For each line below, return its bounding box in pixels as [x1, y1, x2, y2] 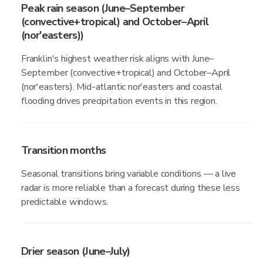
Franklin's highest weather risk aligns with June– [21, 52, 214, 65]
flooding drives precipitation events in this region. [21, 95, 217, 107]
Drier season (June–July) [21, 244, 130, 258]
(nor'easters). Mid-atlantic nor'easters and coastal [21, 80, 222, 93]
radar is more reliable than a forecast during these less [21, 181, 240, 194]
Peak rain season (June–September [21, 1, 184, 15]
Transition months [21, 143, 106, 157]
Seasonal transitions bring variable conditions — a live [21, 167, 237, 180]
